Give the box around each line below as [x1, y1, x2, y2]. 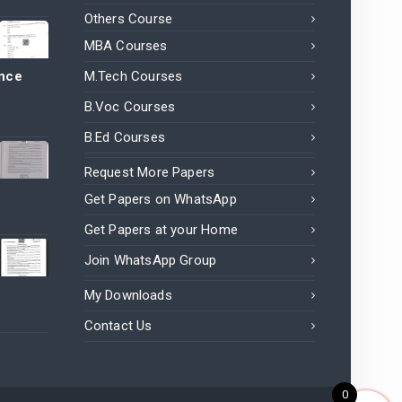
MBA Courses [83, 38, 168, 55]
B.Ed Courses [83, 129, 165, 146]
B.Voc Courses [83, 99, 176, 116]
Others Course [83, 11, 173, 28]
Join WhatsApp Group [83, 252, 217, 269]
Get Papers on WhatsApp [83, 191, 237, 208]
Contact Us [83, 318, 153, 335]
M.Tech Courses [83, 68, 183, 85]
